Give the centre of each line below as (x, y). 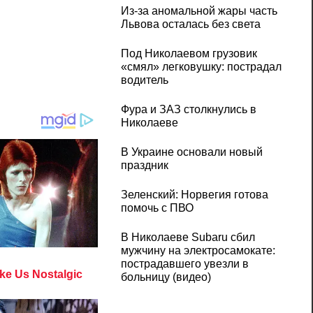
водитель (144, 80)
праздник (144, 166)
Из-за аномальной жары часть (199, 11)
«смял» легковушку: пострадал (201, 67)
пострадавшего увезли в (184, 264)
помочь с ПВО (157, 208)
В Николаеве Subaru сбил (188, 238)
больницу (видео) (166, 277)
